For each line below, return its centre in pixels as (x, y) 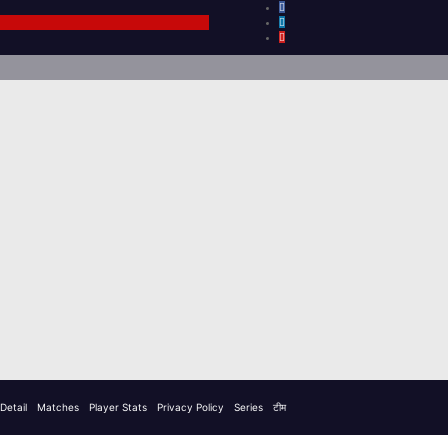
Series (248, 406)
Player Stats (118, 406)
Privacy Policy (190, 406)
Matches (58, 406)
